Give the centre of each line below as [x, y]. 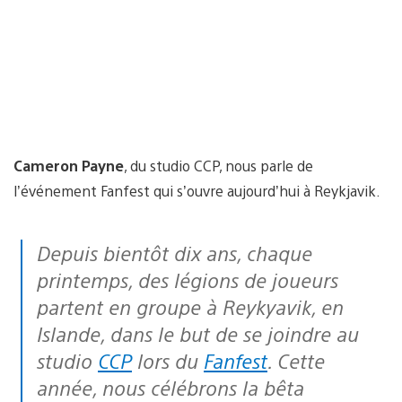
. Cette [296, 360]
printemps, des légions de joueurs [188, 279]
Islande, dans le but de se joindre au [198, 333]
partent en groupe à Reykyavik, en [190, 306]
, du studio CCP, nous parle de [218, 165]
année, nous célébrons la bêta [170, 387]
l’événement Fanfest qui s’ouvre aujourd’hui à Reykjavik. [197, 190]
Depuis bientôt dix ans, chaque [44, 252]
